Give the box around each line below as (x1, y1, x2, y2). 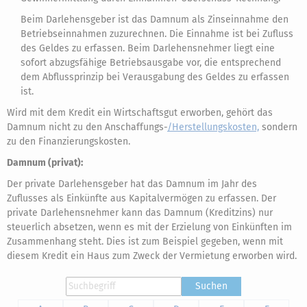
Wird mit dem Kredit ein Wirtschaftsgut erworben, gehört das (7, 107, 273, 119)
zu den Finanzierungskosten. (7, 136, 130, 147)
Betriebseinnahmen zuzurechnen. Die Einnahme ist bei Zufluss (21, 28, 293, 40)
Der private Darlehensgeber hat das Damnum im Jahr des (7, 178, 257, 190)
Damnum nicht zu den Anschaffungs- (7, 121, 167, 133)
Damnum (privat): (7, 157, 83, 169)
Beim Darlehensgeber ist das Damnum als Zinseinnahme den (21, 14, 288, 25)
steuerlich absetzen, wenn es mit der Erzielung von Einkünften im (7, 221, 292, 233)
